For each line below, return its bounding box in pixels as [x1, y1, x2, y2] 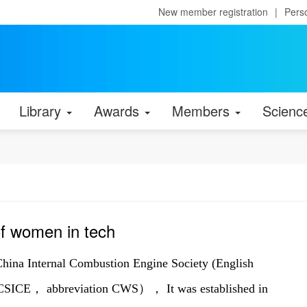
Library [19, 101, 65, 121]
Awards [94, 101, 143, 121]
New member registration [158, 5, 268, 19]
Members [172, 101, 234, 121]
